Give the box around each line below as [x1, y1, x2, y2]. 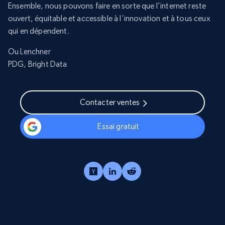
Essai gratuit [97, 122, 140, 132]
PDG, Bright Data [8, 59, 67, 69]
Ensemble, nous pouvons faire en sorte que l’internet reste [8, 1, 206, 11]
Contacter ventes [79, 97, 140, 107]
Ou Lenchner [8, 47, 51, 57]
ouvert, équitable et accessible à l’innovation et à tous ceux [8, 14, 210, 24]
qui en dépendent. [8, 26, 69, 36]
